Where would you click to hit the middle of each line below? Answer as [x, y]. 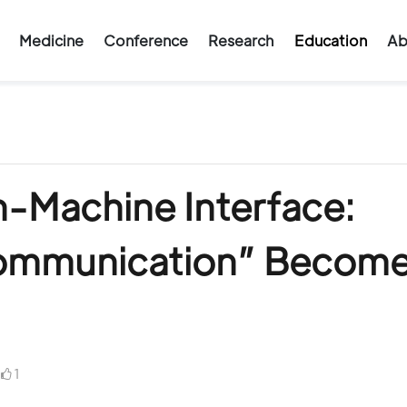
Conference [145, 40]
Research [241, 40]
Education [330, 40]
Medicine [51, 40]
